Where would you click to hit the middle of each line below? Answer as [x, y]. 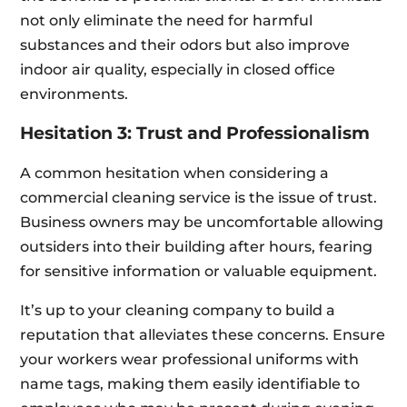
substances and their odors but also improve [185, 45]
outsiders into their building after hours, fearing [197, 247]
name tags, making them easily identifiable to [190, 384]
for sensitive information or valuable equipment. [199, 272]
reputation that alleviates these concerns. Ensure [203, 335]
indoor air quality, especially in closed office [178, 70]
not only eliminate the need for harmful [167, 21]
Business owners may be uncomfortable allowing [202, 223]
